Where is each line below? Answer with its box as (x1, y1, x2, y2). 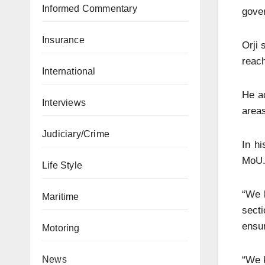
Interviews (42, 98, 86, 108)
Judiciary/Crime (42, 129, 109, 139)
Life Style (42, 160, 82, 170)
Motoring (42, 223, 80, 233)
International (42, 66, 96, 76)
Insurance (42, 35, 85, 45)
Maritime (42, 192, 79, 202)
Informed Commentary (42, 4, 137, 14)
